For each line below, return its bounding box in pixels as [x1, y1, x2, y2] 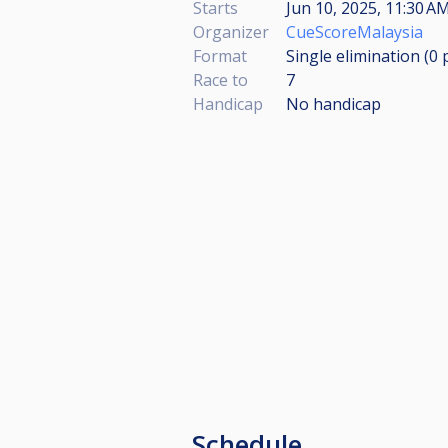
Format [193, 45, 247, 67]
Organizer [193, 21, 269, 43]
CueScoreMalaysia [286, 21, 423, 43]
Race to [193, 69, 248, 91]
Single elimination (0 [286, 45, 442, 67]
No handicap [286, 93, 381, 115]
